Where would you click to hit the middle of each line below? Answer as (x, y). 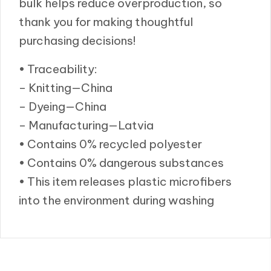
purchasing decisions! (77, 40)
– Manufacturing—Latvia (86, 125)
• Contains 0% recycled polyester (110, 144)
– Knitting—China (66, 87)
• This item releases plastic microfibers (125, 181)
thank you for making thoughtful (106, 21)
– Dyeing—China (63, 106)
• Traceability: (58, 69)
